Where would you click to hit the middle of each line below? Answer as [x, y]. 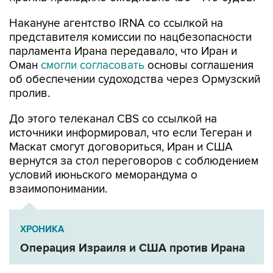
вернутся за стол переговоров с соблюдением [134, 161]
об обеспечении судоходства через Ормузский [135, 80]
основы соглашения [199, 66]
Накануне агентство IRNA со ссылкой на [116, 24]
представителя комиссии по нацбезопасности [130, 38]
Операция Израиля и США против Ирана [133, 249]
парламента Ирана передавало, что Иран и [123, 52]
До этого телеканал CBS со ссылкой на [113, 119]
